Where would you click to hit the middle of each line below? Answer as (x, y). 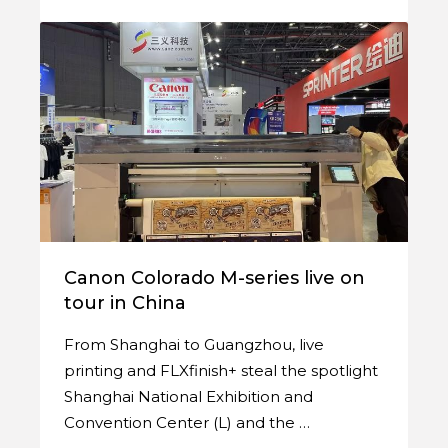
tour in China (125, 302)
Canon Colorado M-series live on (215, 277)
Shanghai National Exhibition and (189, 396)
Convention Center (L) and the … (187, 422)
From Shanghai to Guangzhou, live (194, 344)
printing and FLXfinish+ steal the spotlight (221, 370)
